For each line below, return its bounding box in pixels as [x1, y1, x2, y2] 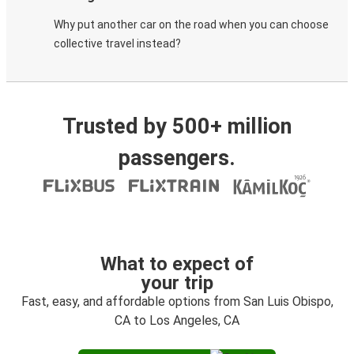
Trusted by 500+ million [62, 114, 292, 139]
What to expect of [100, 253, 254, 275]
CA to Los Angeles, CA [115, 313, 239, 328]
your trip [141, 272, 213, 294]
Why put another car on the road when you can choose [54, 18, 329, 31]
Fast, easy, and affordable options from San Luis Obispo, [21, 294, 333, 309]
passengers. [119, 145, 235, 171]
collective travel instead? [54, 37, 181, 50]
